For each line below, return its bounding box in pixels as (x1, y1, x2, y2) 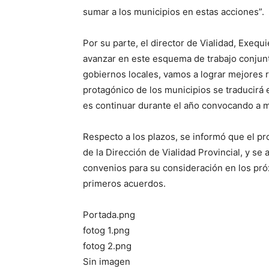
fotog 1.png (83, 225, 130, 236)
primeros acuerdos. (83, 178, 166, 189)
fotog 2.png (83, 240, 131, 252)
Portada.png (83, 209, 135, 220)
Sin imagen (83, 256, 130, 267)
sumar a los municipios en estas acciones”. (83, 6, 264, 17)
